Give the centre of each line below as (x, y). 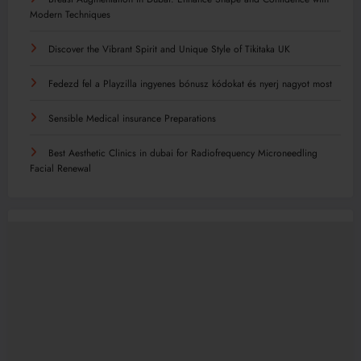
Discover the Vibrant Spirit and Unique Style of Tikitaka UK (169, 49)
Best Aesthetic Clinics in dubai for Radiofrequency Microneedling (183, 153)
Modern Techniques (70, 14)
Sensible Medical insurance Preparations (132, 118)
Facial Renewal (60, 168)
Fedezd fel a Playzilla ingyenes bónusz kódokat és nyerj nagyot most (190, 83)
